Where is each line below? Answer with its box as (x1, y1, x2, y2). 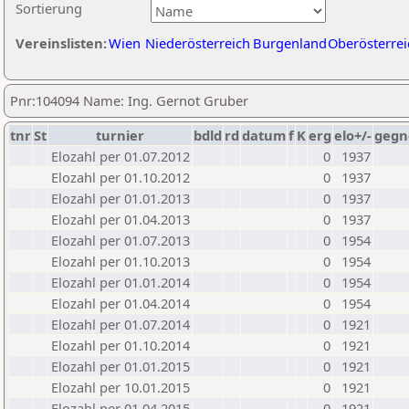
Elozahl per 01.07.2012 (51, 147, 190, 165)
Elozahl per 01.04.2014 (51, 294, 190, 312)
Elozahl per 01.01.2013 (51, 189, 190, 207)
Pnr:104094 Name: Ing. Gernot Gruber (10, 91, 248, 110)
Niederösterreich (145, 34, 250, 52)
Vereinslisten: (16, 34, 107, 52)
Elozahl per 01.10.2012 (51, 168, 190, 186)
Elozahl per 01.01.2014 (51, 273, 190, 291)
